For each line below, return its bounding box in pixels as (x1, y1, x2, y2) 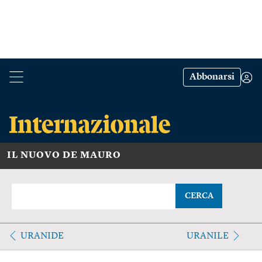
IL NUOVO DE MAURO (7, 150, 121, 160)
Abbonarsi (189, 73, 235, 82)
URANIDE (20, 231, 64, 241)
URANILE (186, 231, 229, 241)
